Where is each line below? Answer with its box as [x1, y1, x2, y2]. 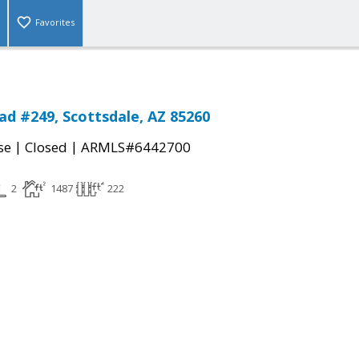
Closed [25, 138, 67, 157]
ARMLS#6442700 [81, 138, 191, 157]
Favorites [35, 16, 75, 29]
